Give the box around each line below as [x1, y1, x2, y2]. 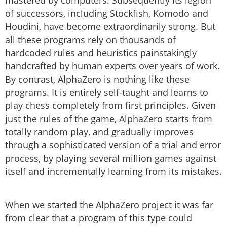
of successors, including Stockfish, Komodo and [5, 7, 208, 20]
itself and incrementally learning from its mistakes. [5, 165, 222, 178]
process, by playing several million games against [5, 152, 216, 165]
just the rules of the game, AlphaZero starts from [5, 112, 212, 125]
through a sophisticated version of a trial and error [5, 139, 221, 152]
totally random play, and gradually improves [5, 126, 194, 138]
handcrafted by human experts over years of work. [5, 60, 220, 72]
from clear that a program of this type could [5, 212, 192, 224]
